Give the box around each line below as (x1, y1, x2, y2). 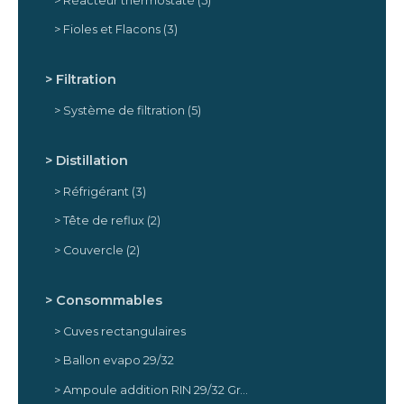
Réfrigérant (63, 185, 132, 199)
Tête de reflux (63, 214, 147, 228)
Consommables (56, 291, 162, 308)
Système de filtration (63, 104, 188, 118)
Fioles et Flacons (63, 23, 163, 37)
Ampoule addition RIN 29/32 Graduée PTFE (63, 382, 240, 397)
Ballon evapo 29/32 (63, 353, 174, 368)
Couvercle (63, 243, 126, 257)
